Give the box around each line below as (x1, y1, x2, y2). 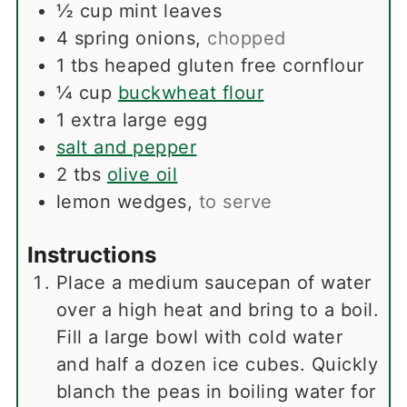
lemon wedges (55, 190, 187, 213)
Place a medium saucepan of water (55, 272, 372, 294)
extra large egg (70, 108, 208, 131)
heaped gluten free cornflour (104, 54, 364, 76)
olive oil (106, 163, 178, 185)
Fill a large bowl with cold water (55, 326, 343, 349)
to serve (198, 190, 273, 213)
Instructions (26, 242, 156, 269)
